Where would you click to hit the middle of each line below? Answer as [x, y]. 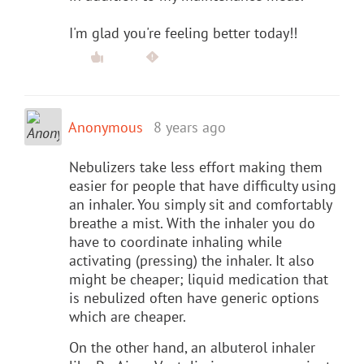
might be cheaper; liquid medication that [199, 279]
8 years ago [190, 127]
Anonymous [106, 127]
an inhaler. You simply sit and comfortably [200, 204]
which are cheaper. [128, 316]
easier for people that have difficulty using [203, 185]
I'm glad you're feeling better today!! [183, 32]
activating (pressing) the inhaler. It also [192, 260]
